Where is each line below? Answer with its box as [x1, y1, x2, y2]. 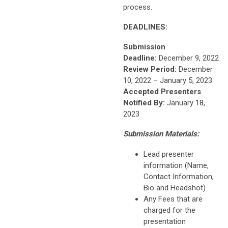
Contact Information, [144, 172, 214, 181]
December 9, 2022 [157, 53, 219, 63]
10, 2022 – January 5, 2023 [123, 75, 212, 85]
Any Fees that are [144, 194, 203, 204]
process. [123, 2, 152, 12]
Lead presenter [144, 149, 194, 159]
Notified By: [123, 98, 167, 107]
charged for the [144, 205, 195, 215]
